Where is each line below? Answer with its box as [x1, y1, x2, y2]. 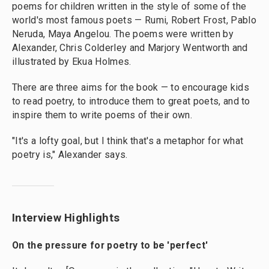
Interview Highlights [12, 211, 120, 225]
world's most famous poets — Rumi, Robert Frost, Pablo [12, 14, 256, 26]
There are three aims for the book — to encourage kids [12, 82, 249, 93]
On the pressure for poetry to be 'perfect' [12, 240, 208, 251]
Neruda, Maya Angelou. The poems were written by [12, 28, 234, 40]
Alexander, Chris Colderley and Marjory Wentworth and [12, 42, 248, 53]
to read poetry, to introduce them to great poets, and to [12, 95, 250, 107]
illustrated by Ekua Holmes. [12, 56, 131, 67]
